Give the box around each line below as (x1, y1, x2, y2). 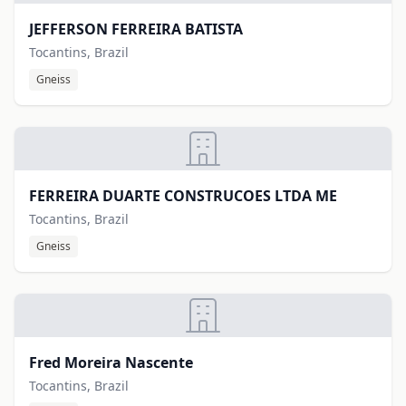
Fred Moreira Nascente (29, 353, 193, 372)
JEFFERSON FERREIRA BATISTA (29, 19, 243, 39)
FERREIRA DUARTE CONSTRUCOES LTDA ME (29, 186, 337, 206)
